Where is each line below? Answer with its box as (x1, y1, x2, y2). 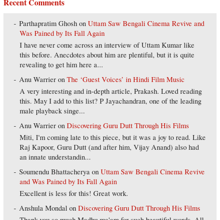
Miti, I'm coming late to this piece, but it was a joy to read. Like (20, 133, 206, 142)
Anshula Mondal (19, 203, 68, 213)
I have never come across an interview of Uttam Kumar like (20, 40, 195, 50)
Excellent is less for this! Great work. (20, 189, 129, 198)
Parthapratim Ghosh (19, 19, 78, 28)
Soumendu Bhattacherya (19, 167, 90, 177)
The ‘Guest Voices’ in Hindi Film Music (67, 75, 185, 84)
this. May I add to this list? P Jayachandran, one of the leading (20, 96, 202, 106)
